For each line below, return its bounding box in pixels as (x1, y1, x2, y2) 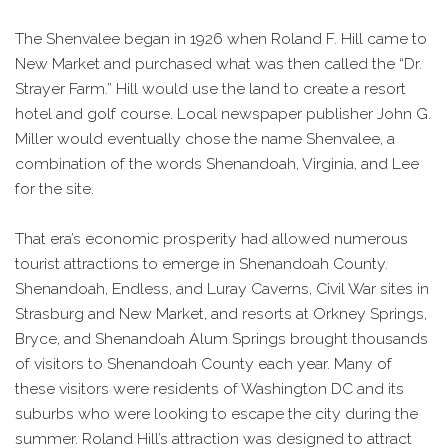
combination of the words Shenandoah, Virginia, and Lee (15, 154, 419, 174)
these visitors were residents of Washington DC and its (15, 379, 404, 399)
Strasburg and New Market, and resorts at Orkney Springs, (15, 304, 427, 324)
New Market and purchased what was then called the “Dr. (15, 54, 422, 74)
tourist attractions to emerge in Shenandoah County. (15, 254, 388, 274)
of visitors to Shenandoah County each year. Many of (15, 354, 392, 374)
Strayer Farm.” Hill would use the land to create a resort (15, 79, 406, 99)
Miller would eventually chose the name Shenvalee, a (15, 129, 395, 149)
